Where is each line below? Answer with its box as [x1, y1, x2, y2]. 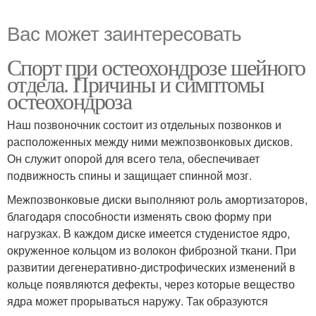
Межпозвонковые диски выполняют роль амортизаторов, [7, 191, 308, 208]
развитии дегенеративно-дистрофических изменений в [7, 259, 296, 276]
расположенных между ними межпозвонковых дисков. [7, 133, 293, 150]
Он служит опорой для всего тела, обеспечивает [7, 150, 260, 167]
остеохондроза [7, 85, 132, 116]
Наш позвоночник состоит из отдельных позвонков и [7, 116, 281, 133]
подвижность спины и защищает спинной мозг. [7, 167, 252, 184]
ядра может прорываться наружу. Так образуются [7, 293, 268, 310]
